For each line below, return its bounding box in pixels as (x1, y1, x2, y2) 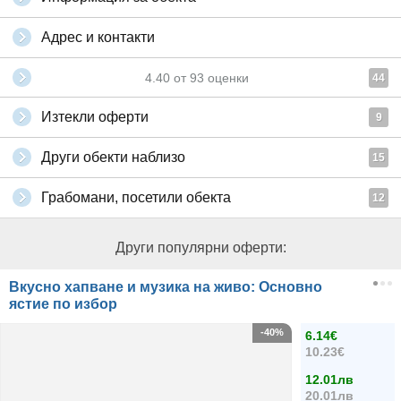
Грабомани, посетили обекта (41, 190, 231, 205)
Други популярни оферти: (115, 240, 286, 255)
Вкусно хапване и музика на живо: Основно (9, 279, 322, 294)
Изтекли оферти (41, 109, 149, 124)
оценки (204, 71, 249, 85)
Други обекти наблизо (41, 149, 185, 165)
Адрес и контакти (41, 30, 155, 45)
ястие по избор (9, 296, 117, 311)
